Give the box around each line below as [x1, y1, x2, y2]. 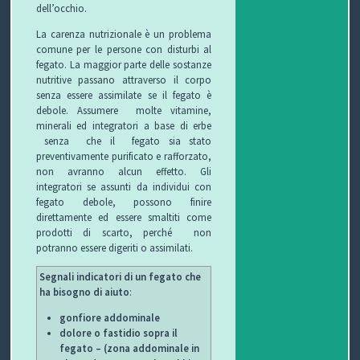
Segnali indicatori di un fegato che [39, 270, 201, 284]
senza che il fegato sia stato [35, 134, 212, 148]
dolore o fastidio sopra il [59, 325, 178, 339]
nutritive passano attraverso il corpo [35, 73, 212, 87]
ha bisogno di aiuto [39, 285, 129, 299]
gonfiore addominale [59, 310, 161, 324]
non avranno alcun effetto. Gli [35, 165, 212, 178]
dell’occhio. [35, 2, 87, 15]
